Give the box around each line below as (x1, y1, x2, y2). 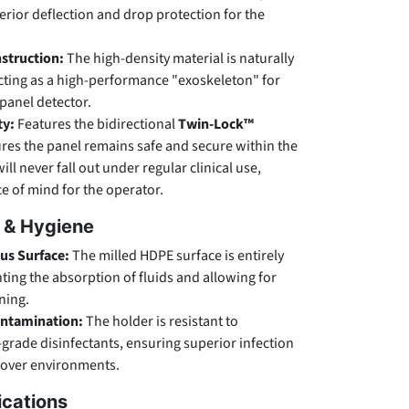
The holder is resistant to (83, 311, 238, 331)
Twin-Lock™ (178, 114, 254, 134)
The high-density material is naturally (64, 48, 294, 68)
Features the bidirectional (15, 114, 178, 134)
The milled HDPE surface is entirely (69, 246, 284, 266)
